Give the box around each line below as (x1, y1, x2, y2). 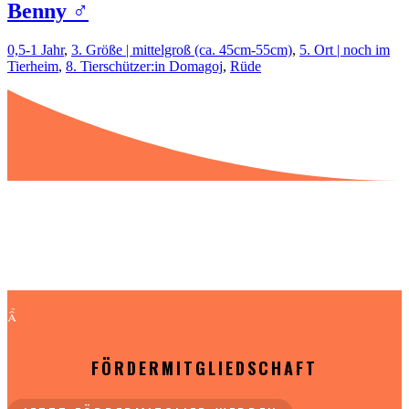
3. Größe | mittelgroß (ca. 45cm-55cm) (71, 41, 292, 58)
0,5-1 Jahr (7, 41, 64, 58)
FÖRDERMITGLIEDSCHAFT (91, 355, 318, 380)
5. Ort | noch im (299, 41, 390, 58)
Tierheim (7, 58, 58, 74)
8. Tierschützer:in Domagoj (66, 58, 223, 74)
